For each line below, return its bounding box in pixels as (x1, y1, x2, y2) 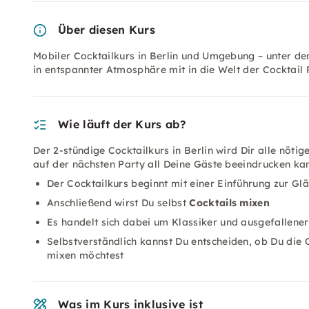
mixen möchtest (47, 249, 124, 261)
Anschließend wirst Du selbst (47, 197, 190, 209)
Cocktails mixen (189, 197, 270, 209)
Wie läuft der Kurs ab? (58, 117, 186, 131)
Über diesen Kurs (58, 23, 156, 37)
